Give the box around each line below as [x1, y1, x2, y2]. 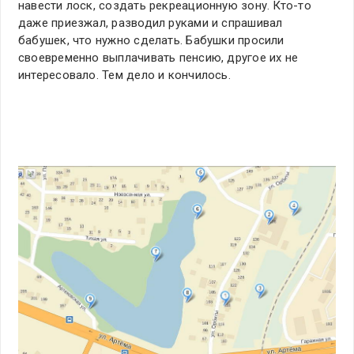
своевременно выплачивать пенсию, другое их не [18, 51, 299, 66]
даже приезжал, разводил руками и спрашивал [18, 16, 283, 31]
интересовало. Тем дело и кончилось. [18, 68, 231, 83]
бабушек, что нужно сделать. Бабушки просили [18, 33, 284, 48]
